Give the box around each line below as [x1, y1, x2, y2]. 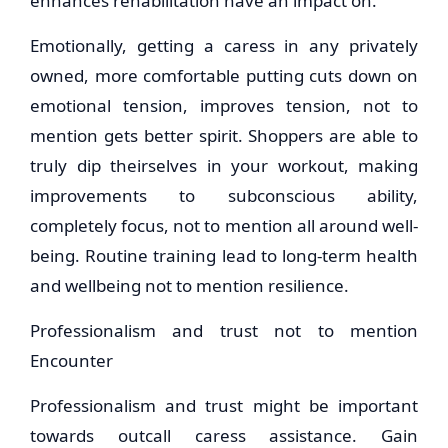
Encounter [30, 349, 113, 372]
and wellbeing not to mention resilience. [30, 274, 349, 297]
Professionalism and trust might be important [30, 394, 418, 417]
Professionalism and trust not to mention [30, 319, 418, 342]
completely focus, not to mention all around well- [30, 214, 418, 237]
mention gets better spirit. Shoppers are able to [30, 124, 418, 147]
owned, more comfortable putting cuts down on [30, 64, 418, 87]
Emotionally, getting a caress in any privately [30, 34, 418, 57]
